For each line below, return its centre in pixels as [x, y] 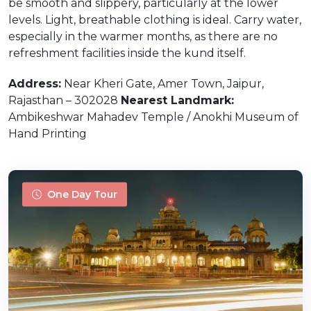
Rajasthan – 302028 [65, 100]
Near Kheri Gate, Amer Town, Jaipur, [162, 84]
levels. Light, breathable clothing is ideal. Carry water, [155, 20]
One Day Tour [82, 194]
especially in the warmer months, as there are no [143, 36]
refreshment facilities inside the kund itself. [127, 53]
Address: [35, 84]
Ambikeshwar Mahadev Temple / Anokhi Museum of [153, 117]
